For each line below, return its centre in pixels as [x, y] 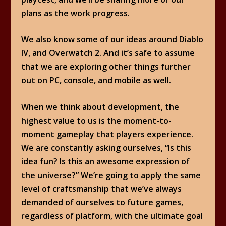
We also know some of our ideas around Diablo [112, 40]
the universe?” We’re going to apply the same [111, 175]
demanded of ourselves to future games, [102, 202]
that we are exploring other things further [106, 67]
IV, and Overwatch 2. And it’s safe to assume [108, 53]
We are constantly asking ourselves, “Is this [106, 148]
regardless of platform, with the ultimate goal [112, 216]
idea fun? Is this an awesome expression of [106, 161]
